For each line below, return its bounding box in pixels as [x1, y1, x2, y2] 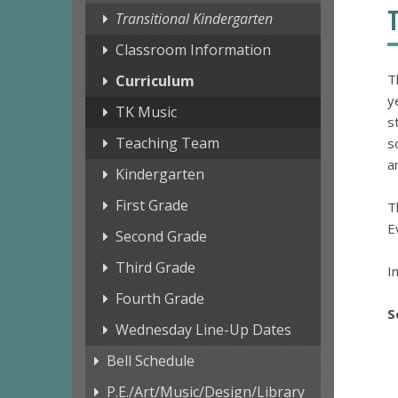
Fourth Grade [115, 289, 204, 309]
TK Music [115, 102, 177, 123]
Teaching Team [115, 133, 219, 154]
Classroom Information [115, 40, 271, 60]
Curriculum [115, 71, 195, 92]
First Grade [115, 195, 188, 216]
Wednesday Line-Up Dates [115, 320, 291, 340]
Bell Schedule [106, 351, 195, 371]
